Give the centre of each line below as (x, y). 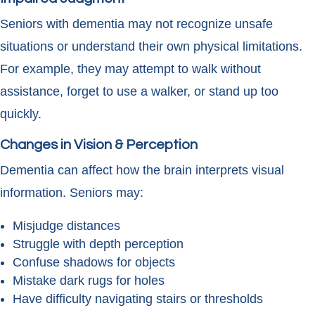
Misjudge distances (66, 226)
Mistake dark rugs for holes (89, 281)
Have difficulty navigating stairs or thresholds (138, 299)
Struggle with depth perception (98, 244)
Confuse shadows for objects (94, 263)
